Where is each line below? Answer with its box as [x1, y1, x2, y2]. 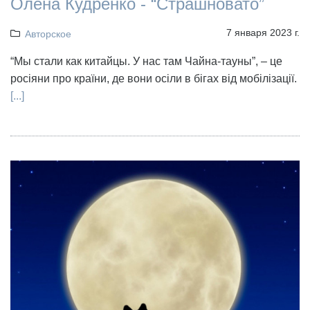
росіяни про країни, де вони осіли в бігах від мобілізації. [10, 72, 297, 84]
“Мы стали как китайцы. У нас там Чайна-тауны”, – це [10, 55, 282, 67]
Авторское [24, 28, 71, 39]
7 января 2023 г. [226, 26, 300, 38]
